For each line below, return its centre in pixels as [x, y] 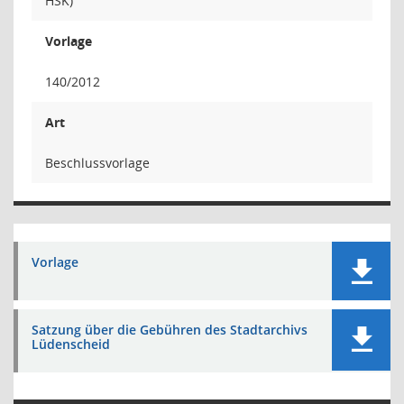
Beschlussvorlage [97, 163]
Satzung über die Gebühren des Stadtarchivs [170, 330]
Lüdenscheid [71, 344]
